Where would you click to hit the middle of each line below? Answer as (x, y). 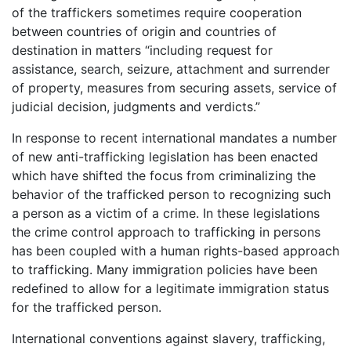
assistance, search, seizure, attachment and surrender (171, 69)
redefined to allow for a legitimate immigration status (170, 289)
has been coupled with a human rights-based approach (175, 251)
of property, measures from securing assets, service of (174, 88)
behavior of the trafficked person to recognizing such (171, 195)
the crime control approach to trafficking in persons (166, 232)
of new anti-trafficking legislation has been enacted (165, 157)
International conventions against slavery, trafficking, (168, 339)
